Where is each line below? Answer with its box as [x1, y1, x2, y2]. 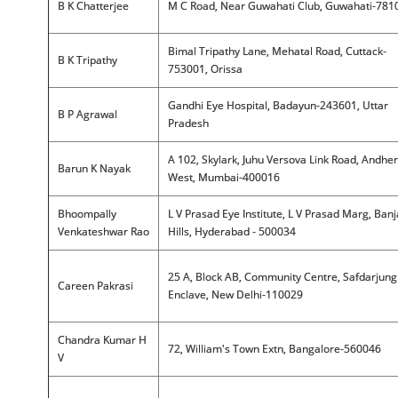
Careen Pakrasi [57, 278, 133, 293]
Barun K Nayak [57, 161, 131, 176]
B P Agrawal [57, 107, 117, 122]
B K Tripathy [57, 52, 117, 68]
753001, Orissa [167, 61, 243, 76]
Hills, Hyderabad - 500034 [167, 224, 296, 239]
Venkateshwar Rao [57, 224, 149, 239]
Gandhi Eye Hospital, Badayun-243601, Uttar [167, 98, 388, 113]
